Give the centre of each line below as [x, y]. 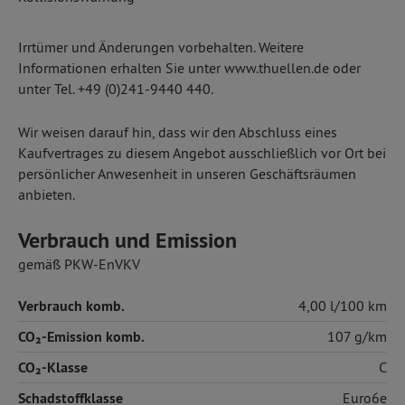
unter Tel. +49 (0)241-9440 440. [116, 89]
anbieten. [47, 194]
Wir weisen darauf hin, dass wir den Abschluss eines [178, 132]
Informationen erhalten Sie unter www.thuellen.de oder [189, 68]
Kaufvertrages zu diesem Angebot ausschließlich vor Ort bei [202, 153]
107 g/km [357, 336]
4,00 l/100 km [343, 306]
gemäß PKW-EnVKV [79, 264]
